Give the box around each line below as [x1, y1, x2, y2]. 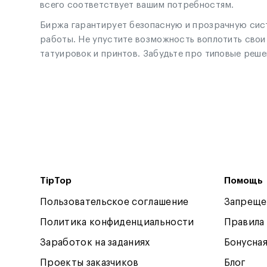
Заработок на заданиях [40, 238, 150, 247]
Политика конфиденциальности [40, 218, 194, 227]
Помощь [223, 176, 263, 185]
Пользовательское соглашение [40, 197, 189, 207]
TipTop [40, 176, 72, 185]
